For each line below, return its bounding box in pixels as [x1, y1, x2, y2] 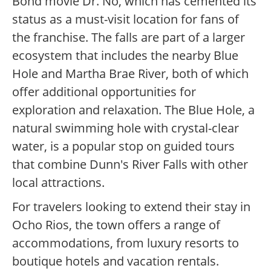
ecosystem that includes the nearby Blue [12, 47, 238, 64]
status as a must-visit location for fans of [12, 11, 239, 28]
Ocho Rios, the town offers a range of [12, 217, 220, 233]
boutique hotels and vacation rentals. [12, 253, 219, 270]
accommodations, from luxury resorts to [12, 235, 239, 252]
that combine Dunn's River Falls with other [12, 156, 248, 173]
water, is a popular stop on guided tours [12, 138, 235, 155]
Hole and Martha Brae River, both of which [12, 65, 249, 82]
